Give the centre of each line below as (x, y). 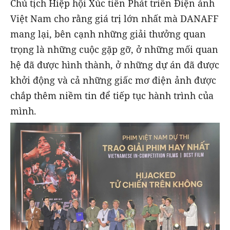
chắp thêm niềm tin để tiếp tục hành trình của (112, 95)
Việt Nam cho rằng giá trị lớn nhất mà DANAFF (114, 18)
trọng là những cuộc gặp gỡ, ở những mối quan (114, 49)
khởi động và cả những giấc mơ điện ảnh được (113, 80)
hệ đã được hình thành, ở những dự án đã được (115, 64)
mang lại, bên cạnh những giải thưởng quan (108, 34)
